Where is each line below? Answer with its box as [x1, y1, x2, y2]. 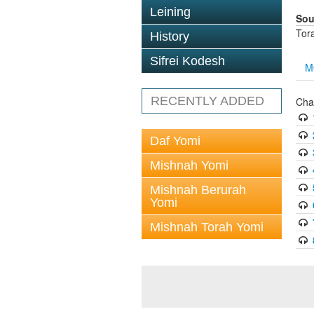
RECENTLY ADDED [151, 94, 264, 108]
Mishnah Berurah [150, 183, 246, 197]
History [150, 29, 189, 43]
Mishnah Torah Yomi [150, 220, 264, 234]
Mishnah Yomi [150, 158, 228, 172]
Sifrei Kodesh [150, 54, 225, 68]
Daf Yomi [150, 134, 200, 148]
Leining [150, 5, 191, 19]
